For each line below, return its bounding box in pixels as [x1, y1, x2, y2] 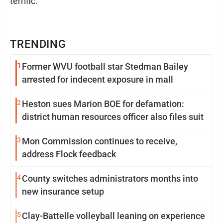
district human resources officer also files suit [22, 111, 204, 122]
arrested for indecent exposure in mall [22, 74, 173, 85]
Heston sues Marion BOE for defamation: [22, 99, 184, 109]
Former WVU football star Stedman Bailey [22, 61, 188, 72]
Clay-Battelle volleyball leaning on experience [22, 211, 205, 221]
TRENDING [10, 38, 67, 50]
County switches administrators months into [22, 173, 198, 184]
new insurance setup [22, 186, 104, 197]
